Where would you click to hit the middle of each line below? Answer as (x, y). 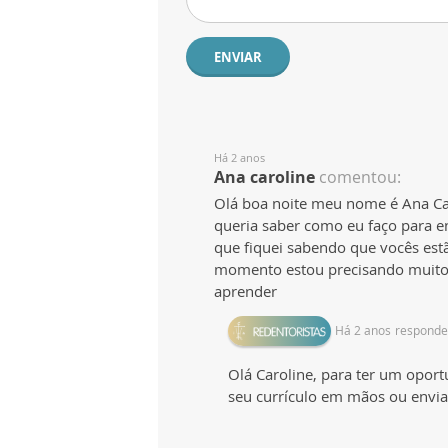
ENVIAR (238, 56)
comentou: (360, 176)
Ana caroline (264, 176)
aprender (245, 290)
